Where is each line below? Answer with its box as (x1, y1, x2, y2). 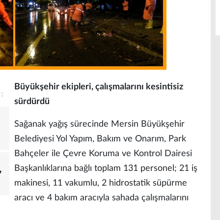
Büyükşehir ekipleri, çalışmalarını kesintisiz (14, 82, 183, 91)
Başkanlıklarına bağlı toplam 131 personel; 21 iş (14, 164, 197, 173)
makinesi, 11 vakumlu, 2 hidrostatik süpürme (14, 179, 187, 188)
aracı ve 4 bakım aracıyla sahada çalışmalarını (14, 193, 189, 202)
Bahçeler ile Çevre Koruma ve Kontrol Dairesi (14, 149, 192, 158)
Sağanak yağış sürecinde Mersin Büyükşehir (14, 120, 185, 129)
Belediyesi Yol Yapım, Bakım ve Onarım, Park (14, 135, 186, 143)
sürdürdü (14, 97, 50, 106)
